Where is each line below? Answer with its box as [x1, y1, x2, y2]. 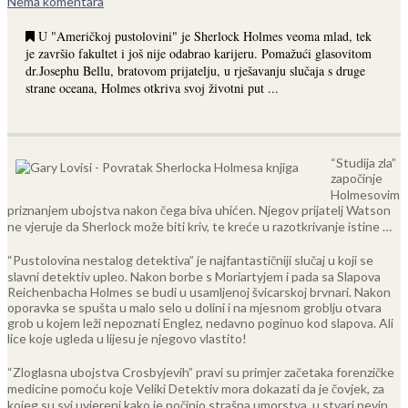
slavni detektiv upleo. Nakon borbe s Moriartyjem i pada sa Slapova [7, 268, 381, 284]
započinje [331, 169, 382, 186]
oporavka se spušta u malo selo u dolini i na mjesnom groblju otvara [7, 299, 382, 315]
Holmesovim [331, 186, 400, 202]
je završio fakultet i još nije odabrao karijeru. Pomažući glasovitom [25, 44, 372, 62]
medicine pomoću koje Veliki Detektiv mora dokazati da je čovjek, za [7, 380, 384, 396]
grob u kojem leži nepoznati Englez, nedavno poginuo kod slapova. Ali [7, 314, 393, 331]
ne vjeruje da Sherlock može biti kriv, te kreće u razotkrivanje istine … [7, 218, 392, 234]
